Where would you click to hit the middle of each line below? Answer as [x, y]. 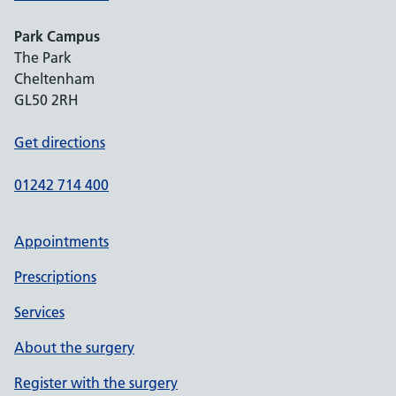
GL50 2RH [46, 100]
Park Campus [57, 36]
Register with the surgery [96, 383]
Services [39, 312]
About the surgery [74, 347]
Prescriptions [55, 277]
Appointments [61, 241]
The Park [43, 57]
